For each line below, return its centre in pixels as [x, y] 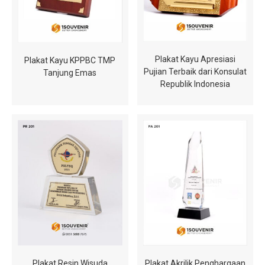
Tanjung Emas [70, 72]
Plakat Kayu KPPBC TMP [70, 60]
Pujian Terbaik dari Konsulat [195, 72]
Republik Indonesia [195, 84]
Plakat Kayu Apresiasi [195, 59]
